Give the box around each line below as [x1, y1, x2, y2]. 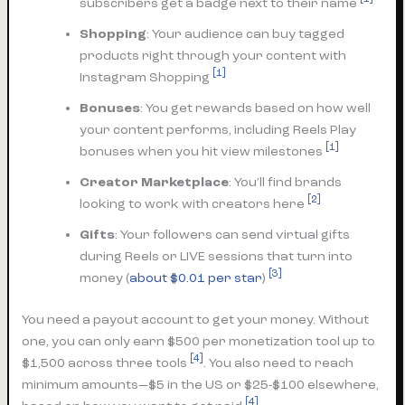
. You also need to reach [203, 354, 354, 371]
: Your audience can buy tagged [146, 25, 345, 42]
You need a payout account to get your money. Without [22, 311, 370, 327]
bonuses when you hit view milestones [80, 143, 326, 159]
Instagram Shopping [80, 69, 213, 85]
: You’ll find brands [229, 174, 343, 190]
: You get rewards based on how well [140, 99, 372, 116]
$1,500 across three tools [22, 354, 191, 371]
